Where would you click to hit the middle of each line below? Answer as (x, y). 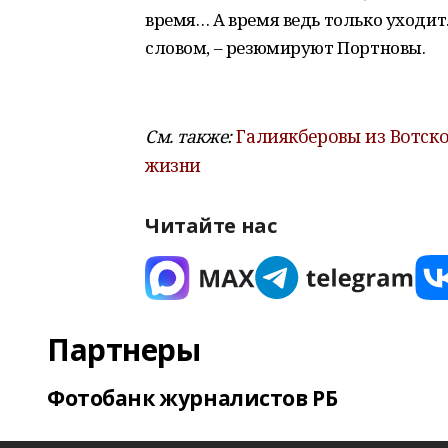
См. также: (188, 136)
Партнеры (124, 349)
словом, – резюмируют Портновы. (285, 47)
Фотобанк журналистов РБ (192, 398)
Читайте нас (211, 225)
